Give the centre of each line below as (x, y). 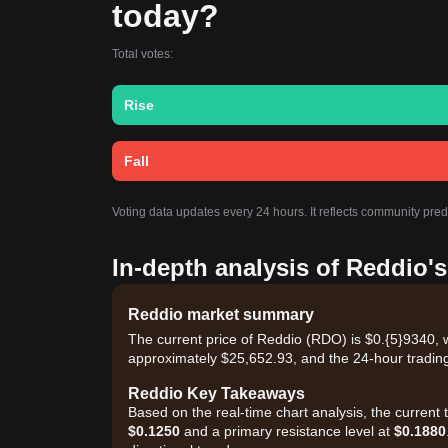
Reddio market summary (221, 314)
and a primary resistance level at (287, 431)
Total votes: (142, 54)
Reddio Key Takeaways (216, 393)
